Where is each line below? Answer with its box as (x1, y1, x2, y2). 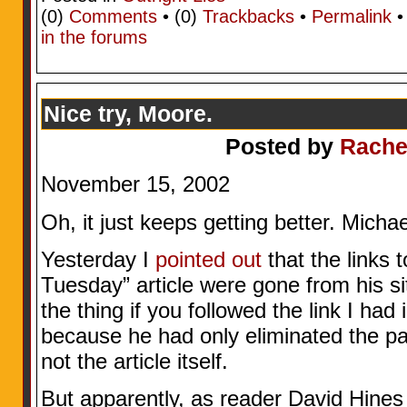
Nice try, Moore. (43, 101, 213, 126)
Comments (68, 6, 157, 27)
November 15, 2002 (40, 172, 230, 197)
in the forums (40, 27, 147, 48)
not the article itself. (40, 348, 228, 373)
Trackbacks (202, 6, 294, 27)
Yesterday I (40, 246, 155, 272)
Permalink (311, 6, 392, 27)
